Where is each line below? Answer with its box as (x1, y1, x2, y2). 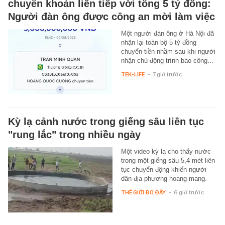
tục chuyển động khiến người (121, 165, 206, 173)
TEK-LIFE (121, 70, 145, 78)
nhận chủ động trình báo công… (121, 56, 214, 64)
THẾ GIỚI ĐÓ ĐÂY (121, 188, 166, 196)
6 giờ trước (173, 188, 204, 196)
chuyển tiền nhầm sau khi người (121, 47, 215, 55)
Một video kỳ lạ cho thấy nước (121, 147, 211, 155)
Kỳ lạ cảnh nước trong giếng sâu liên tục (8, 116, 204, 127)
